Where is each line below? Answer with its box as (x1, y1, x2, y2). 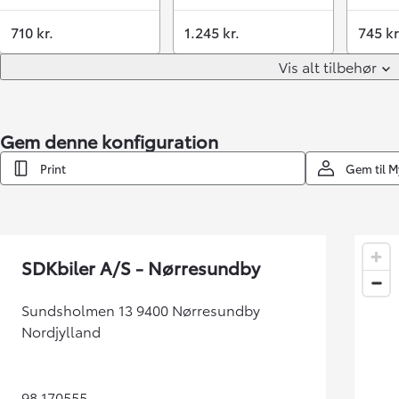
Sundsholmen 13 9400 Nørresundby (21, 298, 260, 320)
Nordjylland (21, 320, 101, 341)
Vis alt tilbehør (279, 55, 377, 77)
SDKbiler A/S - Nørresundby (21, 254, 260, 280)
